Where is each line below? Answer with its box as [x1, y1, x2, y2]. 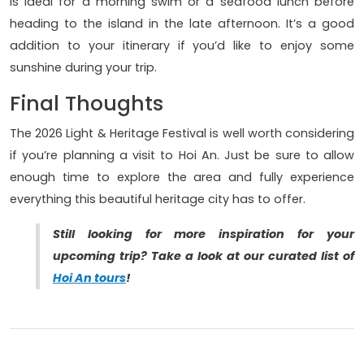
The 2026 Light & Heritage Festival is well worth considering [10, 125, 354, 142]
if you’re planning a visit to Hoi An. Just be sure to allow [10, 147, 354, 164]
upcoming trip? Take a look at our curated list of [53, 248, 354, 265]
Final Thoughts [10, 89, 163, 119]
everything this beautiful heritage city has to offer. [10, 191, 305, 208]
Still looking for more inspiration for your [53, 226, 354, 243]
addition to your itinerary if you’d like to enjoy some [10, 37, 354, 54]
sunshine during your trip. [10, 59, 157, 76]
